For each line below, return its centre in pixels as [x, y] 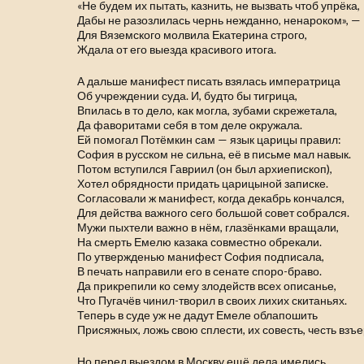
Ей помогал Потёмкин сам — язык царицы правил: [210, 139]
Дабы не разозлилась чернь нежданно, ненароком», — [219, 20]
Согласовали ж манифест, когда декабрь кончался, [211, 198]
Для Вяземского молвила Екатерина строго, [193, 35]
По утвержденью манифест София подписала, [201, 256]
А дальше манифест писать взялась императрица [209, 81]
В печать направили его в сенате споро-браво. [200, 271]
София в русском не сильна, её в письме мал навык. [214, 154]
